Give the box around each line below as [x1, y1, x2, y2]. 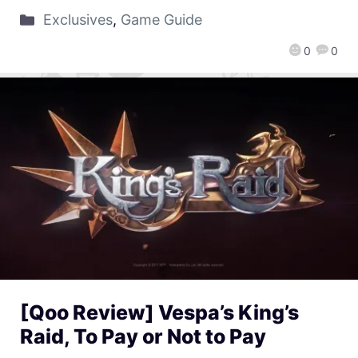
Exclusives [42, 11, 113, 29]
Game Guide [120, 11, 202, 29]
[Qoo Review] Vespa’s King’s [20, 300, 299, 325]
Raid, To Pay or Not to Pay [20, 324, 266, 349]
